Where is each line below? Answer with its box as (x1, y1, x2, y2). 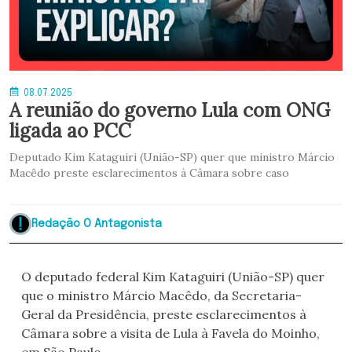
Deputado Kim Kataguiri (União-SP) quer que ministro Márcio (9, 150, 335, 165)
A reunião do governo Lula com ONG (9, 98, 330, 123)
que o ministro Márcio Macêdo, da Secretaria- (21, 288, 302, 304)
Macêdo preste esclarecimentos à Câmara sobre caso (9, 166, 289, 181)
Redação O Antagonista (31, 218, 162, 229)
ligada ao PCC (9, 119, 131, 144)
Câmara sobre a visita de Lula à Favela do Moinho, (21, 325, 320, 342)
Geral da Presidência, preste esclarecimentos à (21, 306, 306, 323)
